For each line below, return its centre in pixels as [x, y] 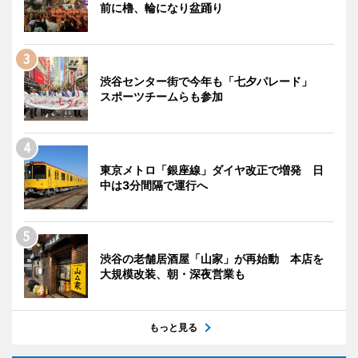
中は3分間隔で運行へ [154, 185]
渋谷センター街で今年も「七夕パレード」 [212, 81]
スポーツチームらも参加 [161, 96]
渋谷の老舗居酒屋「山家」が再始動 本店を [212, 258]
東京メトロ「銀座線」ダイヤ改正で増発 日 [212, 169]
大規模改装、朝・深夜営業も [173, 273]
